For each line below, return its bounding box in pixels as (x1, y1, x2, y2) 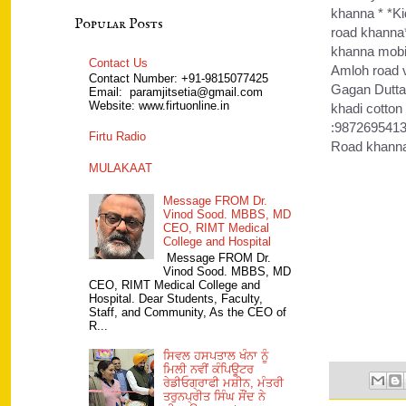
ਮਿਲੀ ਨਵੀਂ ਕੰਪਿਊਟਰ (163, 362, 255, 376)
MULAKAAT (89, 161, 153, 176)
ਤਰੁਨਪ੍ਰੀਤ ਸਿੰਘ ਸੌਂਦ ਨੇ (163, 390, 266, 403)
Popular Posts (74, 14, 163, 34)
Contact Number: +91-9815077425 (89, 72, 269, 86)
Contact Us (89, 55, 149, 70)
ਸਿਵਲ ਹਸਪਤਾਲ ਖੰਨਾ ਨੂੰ (163, 349, 269, 362)
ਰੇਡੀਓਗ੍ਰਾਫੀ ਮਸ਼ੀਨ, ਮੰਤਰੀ (163, 376, 285, 390)
